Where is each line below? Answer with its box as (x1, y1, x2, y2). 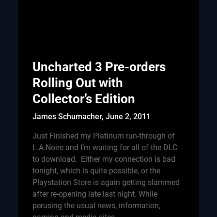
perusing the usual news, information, (32, 201, 160, 210)
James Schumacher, (32, 112, 106, 121)
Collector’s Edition (32, 92, 135, 106)
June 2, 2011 (105, 112, 151, 121)
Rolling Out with (32, 76, 123, 90)
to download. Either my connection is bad (32, 155, 175, 164)
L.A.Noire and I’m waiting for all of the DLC (32, 143, 177, 152)
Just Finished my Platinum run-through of (32, 131, 175, 140)
